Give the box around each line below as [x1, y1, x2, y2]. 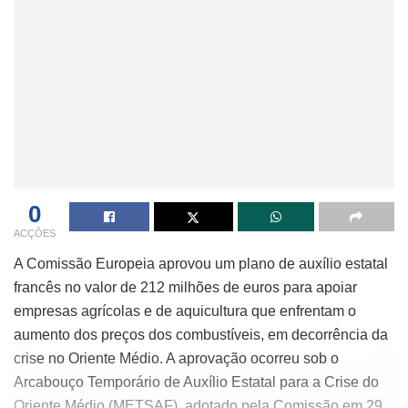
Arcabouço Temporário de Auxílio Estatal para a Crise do [14, 373, 379, 390]
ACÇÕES [14, 227, 56, 239]
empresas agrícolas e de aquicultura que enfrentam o [14, 302, 356, 319]
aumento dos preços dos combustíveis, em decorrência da [14, 326, 388, 342]
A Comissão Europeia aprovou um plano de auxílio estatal [14, 255, 388, 271]
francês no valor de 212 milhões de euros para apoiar [14, 279, 357, 295]
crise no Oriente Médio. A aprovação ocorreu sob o [14, 350, 339, 366]
